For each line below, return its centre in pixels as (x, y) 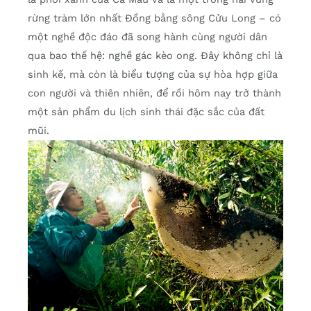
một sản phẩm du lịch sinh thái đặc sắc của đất (146, 112)
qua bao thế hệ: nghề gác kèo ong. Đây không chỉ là (155, 56)
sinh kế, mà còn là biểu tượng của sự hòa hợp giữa (153, 75)
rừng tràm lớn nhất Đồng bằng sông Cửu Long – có (154, 18)
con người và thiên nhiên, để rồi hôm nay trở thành (154, 93)
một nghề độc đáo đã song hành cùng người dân (148, 37)
